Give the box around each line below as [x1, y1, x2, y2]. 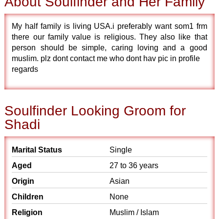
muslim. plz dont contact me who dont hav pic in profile [12, 54, 200, 63]
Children [12, 193, 44, 201]
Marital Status [12, 146, 63, 154]
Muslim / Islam [109, 208, 159, 217]
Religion [12, 208, 43, 217]
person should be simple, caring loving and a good [12, 44, 207, 52]
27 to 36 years [109, 161, 158, 170]
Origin [12, 177, 35, 185]
